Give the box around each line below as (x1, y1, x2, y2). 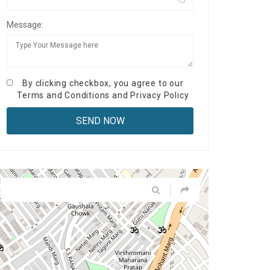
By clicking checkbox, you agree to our (22, 78, 184, 88)
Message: (7, 20, 43, 30)
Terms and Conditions (17, 90, 110, 100)
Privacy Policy (130, 90, 189, 100)
